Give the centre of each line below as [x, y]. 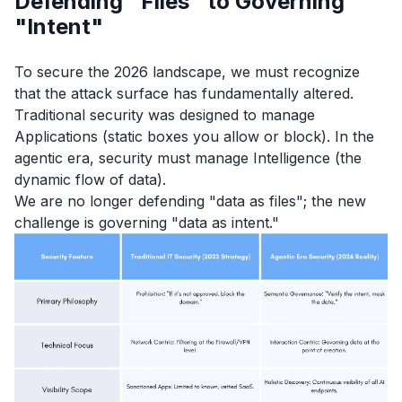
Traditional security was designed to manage [165, 114]
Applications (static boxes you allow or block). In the [194, 136]
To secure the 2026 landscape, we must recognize [187, 71]
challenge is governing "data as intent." [147, 222]
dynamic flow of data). [90, 179]
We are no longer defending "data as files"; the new [190, 201]
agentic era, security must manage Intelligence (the [188, 157]
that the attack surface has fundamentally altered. [184, 93]
